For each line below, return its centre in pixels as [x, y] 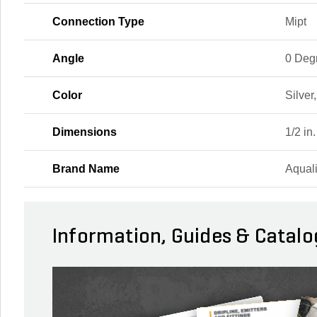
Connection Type [98, 22]
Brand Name [86, 169]
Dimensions [85, 132]
